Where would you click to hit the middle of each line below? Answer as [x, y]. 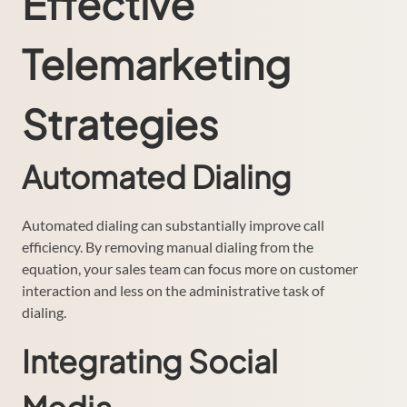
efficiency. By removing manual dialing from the [168, 246]
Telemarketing [156, 63]
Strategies [120, 123]
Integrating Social [150, 361]
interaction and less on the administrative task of [173, 290]
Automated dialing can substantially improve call [173, 224]
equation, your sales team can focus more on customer [190, 268]
